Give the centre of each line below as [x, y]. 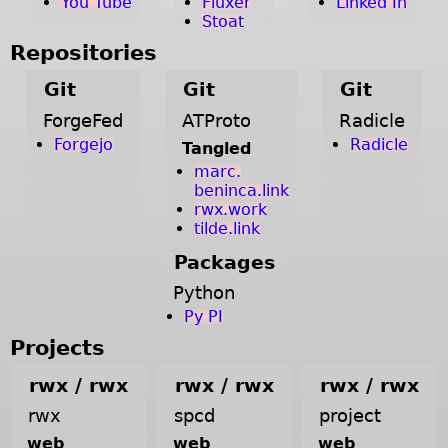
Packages [224, 262]
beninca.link [241, 191]
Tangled [216, 149]
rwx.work [230, 210]
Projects [58, 347]
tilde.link [226, 229]
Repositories [84, 52]
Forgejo [83, 145]
